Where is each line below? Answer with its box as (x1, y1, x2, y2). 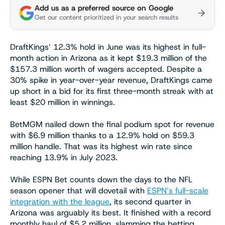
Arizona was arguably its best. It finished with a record (10, 207, 211, 218)
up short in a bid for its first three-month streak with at (10, 86, 213, 97)
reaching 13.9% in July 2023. (10, 152, 118, 163)
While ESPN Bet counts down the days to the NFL (10, 174, 192, 185)
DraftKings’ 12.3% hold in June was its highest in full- (10, 42, 206, 53)
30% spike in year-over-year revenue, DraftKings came (10, 75, 212, 86)
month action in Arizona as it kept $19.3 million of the (10, 53, 207, 64)
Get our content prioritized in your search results (35, 13, 178, 22)
